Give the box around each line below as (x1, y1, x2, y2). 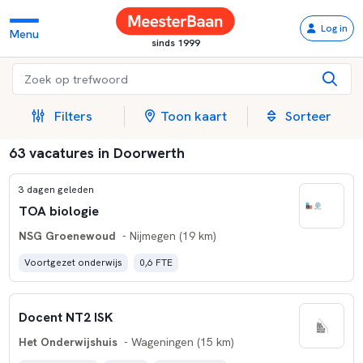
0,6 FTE (139, 255, 173, 269)
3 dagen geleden (18, 183, 94, 197)
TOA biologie (18, 203, 99, 220)
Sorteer (281, 108, 331, 125)
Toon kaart (160, 108, 227, 125)
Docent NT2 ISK (18, 309, 113, 327)
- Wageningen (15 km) (120, 335, 234, 349)
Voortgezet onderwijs (23, 255, 122, 269)
